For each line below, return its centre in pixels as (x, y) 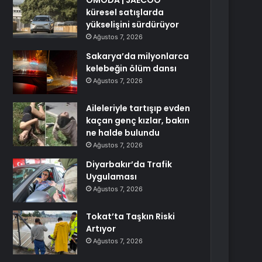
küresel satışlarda (125, 12)
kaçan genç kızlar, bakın (138, 120)
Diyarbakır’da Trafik (129, 164)
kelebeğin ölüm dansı (132, 68)
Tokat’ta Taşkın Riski (131, 216)
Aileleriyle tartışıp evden (138, 108)
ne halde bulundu (123, 133)
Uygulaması (112, 177)
